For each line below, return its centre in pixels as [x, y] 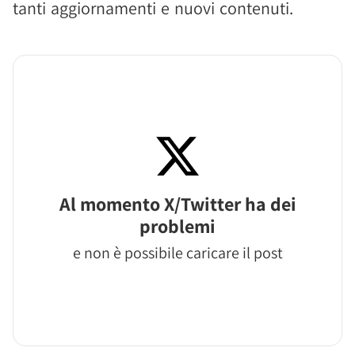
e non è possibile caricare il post [177, 253]
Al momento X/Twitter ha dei [177, 204]
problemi [177, 226]
